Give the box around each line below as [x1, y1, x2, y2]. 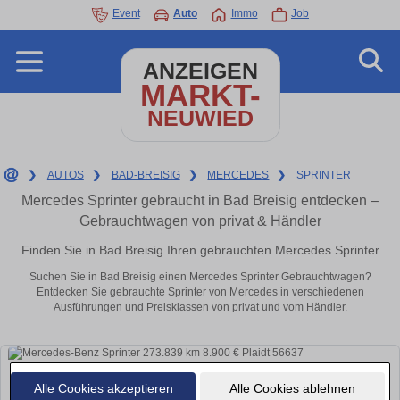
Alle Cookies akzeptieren [33, 380, 173, 396]
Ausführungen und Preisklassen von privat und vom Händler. [53, 301, 347, 314]
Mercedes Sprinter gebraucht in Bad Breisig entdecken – [21, 193, 379, 208]
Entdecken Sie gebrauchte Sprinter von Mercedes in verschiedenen [36, 286, 364, 299]
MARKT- [139, 78, 261, 112]
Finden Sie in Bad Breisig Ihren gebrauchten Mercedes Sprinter [21, 242, 379, 257]
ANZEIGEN [142, 59, 258, 83]
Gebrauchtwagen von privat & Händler [79, 213, 321, 229]
